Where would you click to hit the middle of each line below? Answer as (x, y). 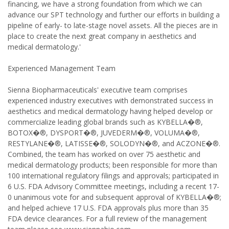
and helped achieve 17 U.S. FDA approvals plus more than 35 (108, 208)
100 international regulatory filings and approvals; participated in (113, 176)
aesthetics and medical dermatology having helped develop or (110, 111)
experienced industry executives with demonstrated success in (110, 100)
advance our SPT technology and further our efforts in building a (114, 15)
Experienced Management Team (62, 68)
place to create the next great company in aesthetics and (102, 36)
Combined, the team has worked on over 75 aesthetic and (104, 154)
